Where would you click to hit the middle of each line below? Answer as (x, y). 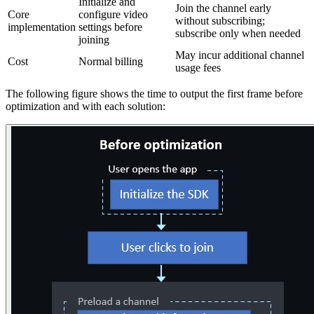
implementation (42, 27)
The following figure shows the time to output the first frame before (154, 94)
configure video (113, 15)
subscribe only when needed (238, 34)
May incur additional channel (240, 55)
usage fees (198, 68)
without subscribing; (220, 21)
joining (94, 40)
